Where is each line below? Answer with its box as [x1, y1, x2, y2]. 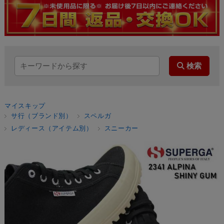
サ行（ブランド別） [10, 111, 72, 119]
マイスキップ [4, 101, 45, 109]
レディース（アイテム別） [10, 124, 93, 132]
